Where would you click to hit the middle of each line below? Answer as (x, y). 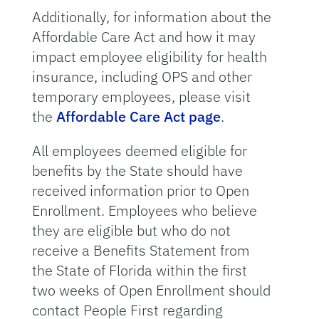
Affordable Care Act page (138, 116)
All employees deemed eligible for (139, 151)
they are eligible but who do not (131, 230)
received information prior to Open (140, 190)
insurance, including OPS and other (142, 77)
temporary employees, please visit (141, 96)
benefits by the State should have (137, 171)
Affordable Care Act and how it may (143, 37)
